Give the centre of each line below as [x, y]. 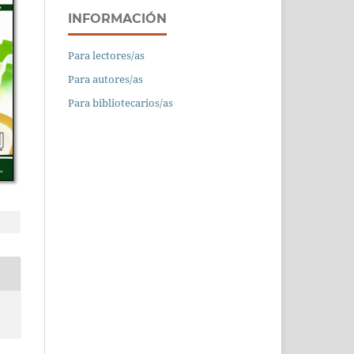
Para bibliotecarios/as [121, 102]
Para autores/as [105, 79]
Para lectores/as [106, 55]
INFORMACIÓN [117, 18]
